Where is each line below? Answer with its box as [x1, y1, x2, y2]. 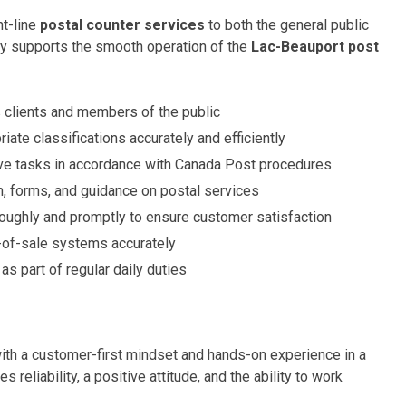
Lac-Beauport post [251, 38, 379, 55]
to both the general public [205, 16, 369, 34]
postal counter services [40, 16, 205, 34]
